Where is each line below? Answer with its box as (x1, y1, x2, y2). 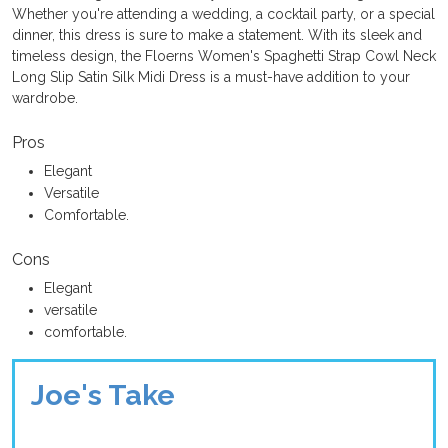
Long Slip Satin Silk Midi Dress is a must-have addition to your (12, 69, 410, 85)
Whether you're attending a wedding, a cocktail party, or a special (12, 6, 435, 22)
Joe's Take (31, 378, 175, 412)
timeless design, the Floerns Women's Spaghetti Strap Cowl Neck (12, 48, 436, 64)
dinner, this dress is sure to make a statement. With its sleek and (12, 27, 422, 43)
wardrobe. (12, 90, 78, 106)
